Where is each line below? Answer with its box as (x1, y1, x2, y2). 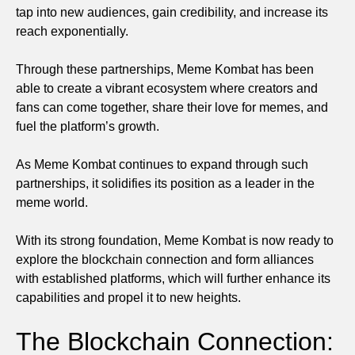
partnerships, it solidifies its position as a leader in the (16, 176, 315, 190)
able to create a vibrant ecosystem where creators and (16, 81, 318, 95)
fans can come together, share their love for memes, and (16, 100, 328, 114)
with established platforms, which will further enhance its (16, 271, 330, 285)
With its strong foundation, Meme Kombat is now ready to (16, 233, 334, 247)
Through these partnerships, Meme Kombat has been (16, 62, 314, 76)
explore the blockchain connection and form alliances (16, 252, 314, 266)
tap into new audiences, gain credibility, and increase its (16, 5, 328, 19)
